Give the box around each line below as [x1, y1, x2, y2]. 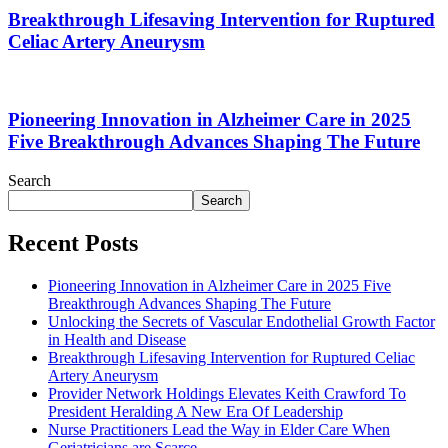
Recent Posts [8, 230, 138, 257]
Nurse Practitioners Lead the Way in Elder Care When [48, 421, 390, 439]
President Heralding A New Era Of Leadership [48, 403, 343, 421]
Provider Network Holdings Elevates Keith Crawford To [48, 385, 406, 403]
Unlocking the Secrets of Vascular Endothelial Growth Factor [48, 313, 435, 331]
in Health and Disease [48, 331, 186, 349]
